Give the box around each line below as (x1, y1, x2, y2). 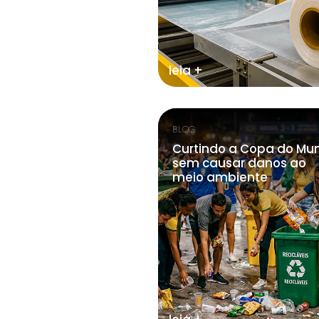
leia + (169, 62, 203, 79)
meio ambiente (172, 169, 268, 186)
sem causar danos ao (172, 155, 306, 172)
